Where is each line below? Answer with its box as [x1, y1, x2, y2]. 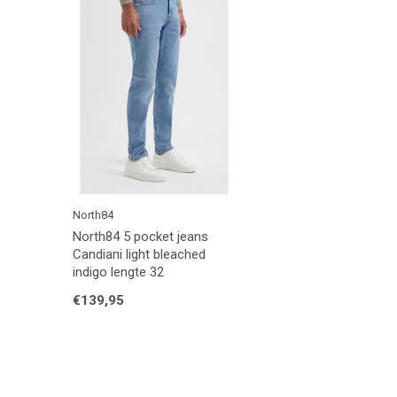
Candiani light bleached [73, 245, 206, 262]
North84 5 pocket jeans [73, 228, 208, 245]
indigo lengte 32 [73, 263, 164, 280]
